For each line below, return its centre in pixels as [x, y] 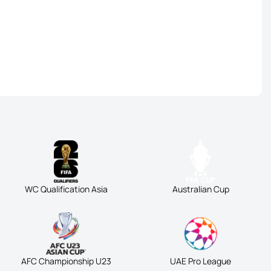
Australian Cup [201, 189]
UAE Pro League [201, 261]
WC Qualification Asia [66, 189]
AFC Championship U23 [66, 261]
